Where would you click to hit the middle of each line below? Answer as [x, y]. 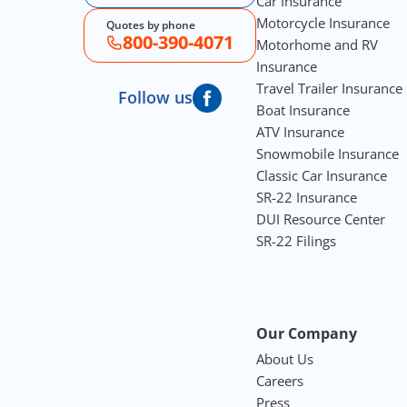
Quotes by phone [151, 25]
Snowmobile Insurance [328, 154]
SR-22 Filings [296, 241]
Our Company [307, 334]
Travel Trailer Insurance [329, 89]
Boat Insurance [303, 110]
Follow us [155, 98]
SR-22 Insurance [307, 198]
